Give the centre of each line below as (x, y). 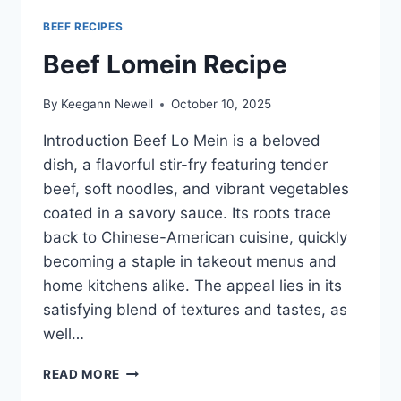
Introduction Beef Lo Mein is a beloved (182, 141)
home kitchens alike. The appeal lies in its (192, 286)
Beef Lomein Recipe (165, 64)
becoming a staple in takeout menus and (190, 262)
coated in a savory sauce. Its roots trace (187, 213)
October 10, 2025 (222, 104)
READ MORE (82, 375)
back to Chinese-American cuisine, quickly (195, 238)
